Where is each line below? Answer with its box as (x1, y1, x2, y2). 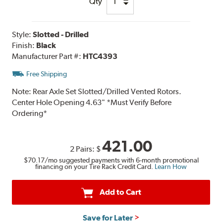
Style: (12, 29, 33, 39)
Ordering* (12, 108, 48, 118)
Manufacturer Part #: (12, 51, 83, 61)
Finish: (12, 40, 37, 50)
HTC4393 (83, 51, 118, 61)
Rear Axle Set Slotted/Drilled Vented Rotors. (33, 86, 182, 96)
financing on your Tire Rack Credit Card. (35, 163, 155, 171)
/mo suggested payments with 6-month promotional (44, 156, 199, 165)
